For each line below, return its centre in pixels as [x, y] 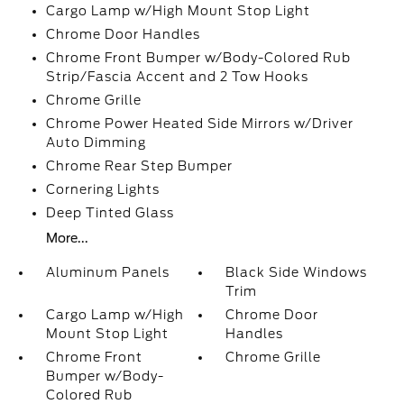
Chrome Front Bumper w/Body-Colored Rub [198, 58]
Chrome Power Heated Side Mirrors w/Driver [199, 124]
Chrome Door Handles [123, 35]
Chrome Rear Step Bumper [139, 166]
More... [67, 239]
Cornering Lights [102, 190]
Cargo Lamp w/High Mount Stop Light [178, 11]
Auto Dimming [96, 143]
